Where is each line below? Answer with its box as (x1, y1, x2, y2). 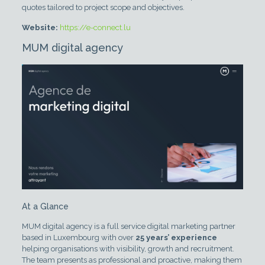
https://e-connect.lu (59, 23, 131, 33)
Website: (21, 23, 58, 33)
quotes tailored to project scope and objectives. (21, 3, 185, 12)
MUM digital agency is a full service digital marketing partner (21, 221, 235, 231)
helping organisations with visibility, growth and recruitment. (21, 244, 234, 253)
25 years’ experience (135, 232, 217, 242)
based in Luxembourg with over (21, 232, 135, 242)
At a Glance (21, 201, 69, 211)
